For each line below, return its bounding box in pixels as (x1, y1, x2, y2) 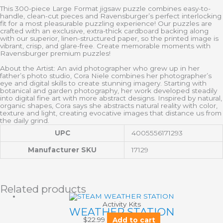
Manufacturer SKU (28, 145, 97, 154)
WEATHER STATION (69, 206, 175, 219)
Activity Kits (103, 200, 141, 209)
